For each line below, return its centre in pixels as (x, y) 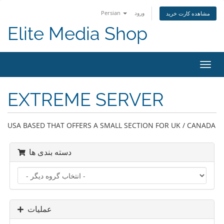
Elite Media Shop (77, 34)
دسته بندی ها (50, 152)
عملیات (40, 209)
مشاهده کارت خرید (188, 13)
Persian (111, 13)
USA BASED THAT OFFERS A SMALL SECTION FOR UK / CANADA (111, 125)
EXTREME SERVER (86, 99)
